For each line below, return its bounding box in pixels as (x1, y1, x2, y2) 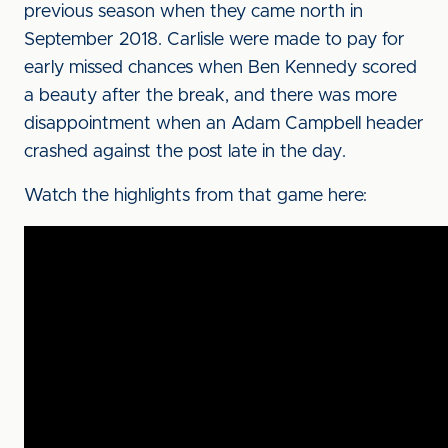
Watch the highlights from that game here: (24, 187, 367, 205)
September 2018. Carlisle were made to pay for (24, 31, 405, 49)
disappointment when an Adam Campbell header (24, 115, 424, 133)
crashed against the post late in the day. (24, 143, 346, 161)
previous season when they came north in (24, 3, 363, 21)
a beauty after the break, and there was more (24, 87, 397, 105)
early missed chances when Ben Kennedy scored (24, 59, 417, 77)
